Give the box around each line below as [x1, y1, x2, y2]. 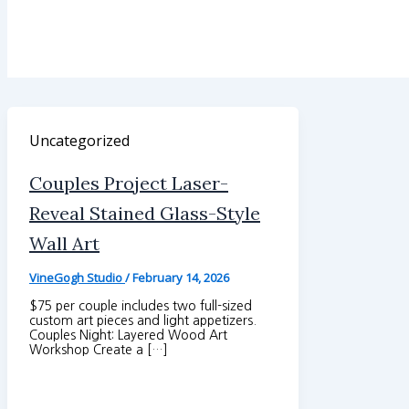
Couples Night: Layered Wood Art [29, 328, 227, 341]
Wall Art [29, 231, 100, 255]
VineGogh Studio [29, 268, 125, 286]
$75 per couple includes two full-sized [29, 299, 252, 312]
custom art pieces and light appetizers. [29, 313, 260, 327]
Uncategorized [29, 131, 130, 152]
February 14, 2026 [132, 268, 229, 286]
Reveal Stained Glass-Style [29, 201, 260, 225]
